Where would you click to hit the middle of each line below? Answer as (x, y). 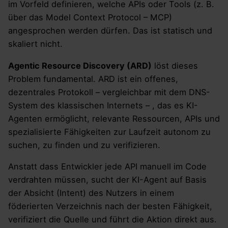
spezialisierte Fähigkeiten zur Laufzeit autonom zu (109, 132)
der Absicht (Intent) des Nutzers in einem (91, 193)
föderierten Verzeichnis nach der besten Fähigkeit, (110, 206)
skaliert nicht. (35, 44)
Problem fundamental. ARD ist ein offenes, (93, 79)
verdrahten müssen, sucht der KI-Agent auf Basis (107, 179)
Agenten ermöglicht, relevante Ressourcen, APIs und (114, 118)
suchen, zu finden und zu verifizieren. (84, 145)
